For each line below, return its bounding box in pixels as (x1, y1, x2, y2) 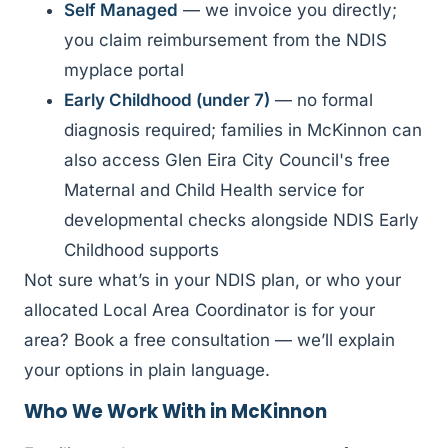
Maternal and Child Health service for (64, 180, 364, 201)
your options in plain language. (24, 360, 270, 381)
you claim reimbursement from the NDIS (64, 30, 387, 51)
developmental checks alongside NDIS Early (64, 210, 419, 231)
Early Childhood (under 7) (64, 90, 270, 111)
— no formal (270, 90, 373, 111)
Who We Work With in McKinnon (24, 398, 327, 424)
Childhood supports (64, 240, 219, 261)
